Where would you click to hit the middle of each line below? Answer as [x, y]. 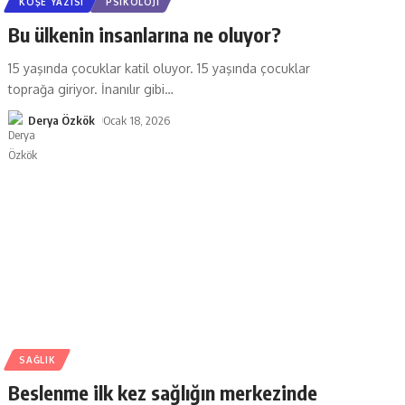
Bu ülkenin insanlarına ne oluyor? [145, 34]
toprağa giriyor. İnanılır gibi [87, 89]
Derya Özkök [62, 120]
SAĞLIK [38, 359]
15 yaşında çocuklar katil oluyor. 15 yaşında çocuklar [160, 68]
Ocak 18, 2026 [137, 120]
